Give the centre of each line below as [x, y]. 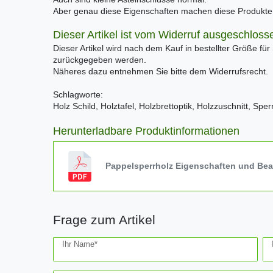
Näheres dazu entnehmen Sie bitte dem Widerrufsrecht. [161, 72]
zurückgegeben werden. [100, 60]
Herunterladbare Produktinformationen [146, 131]
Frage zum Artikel [104, 219]
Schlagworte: [78, 95]
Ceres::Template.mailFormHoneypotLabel [130, 242]
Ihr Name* [80, 244]
